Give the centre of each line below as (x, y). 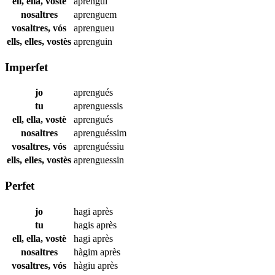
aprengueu (94, 28)
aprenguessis (98, 106)
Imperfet (26, 67)
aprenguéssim (100, 133)
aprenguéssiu (99, 147)
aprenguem (95, 14)
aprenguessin (99, 160)
